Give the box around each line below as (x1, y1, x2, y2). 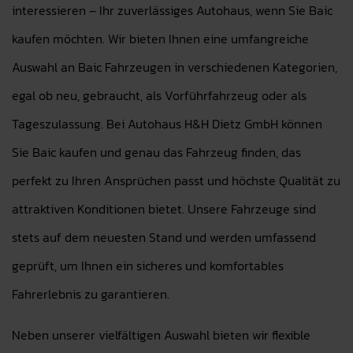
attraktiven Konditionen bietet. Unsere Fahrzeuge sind (12, 199, 316, 218)
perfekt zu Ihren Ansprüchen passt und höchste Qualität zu (12, 171, 340, 190)
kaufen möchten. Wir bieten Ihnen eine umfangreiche (12, 29, 309, 48)
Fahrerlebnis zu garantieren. (12, 284, 169, 303)
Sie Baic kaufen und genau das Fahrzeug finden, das (12, 143, 301, 162)
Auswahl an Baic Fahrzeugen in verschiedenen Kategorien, (12, 58, 337, 76)
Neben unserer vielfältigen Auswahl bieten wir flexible (12, 325, 310, 344)
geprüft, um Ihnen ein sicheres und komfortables (12, 256, 284, 275)
